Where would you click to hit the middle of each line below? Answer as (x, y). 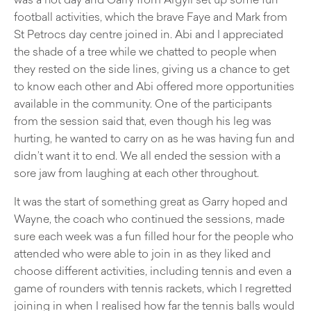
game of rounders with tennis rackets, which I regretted (153, 288)
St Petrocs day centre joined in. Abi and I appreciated (149, 34)
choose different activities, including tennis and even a (153, 270)
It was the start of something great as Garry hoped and (151, 201)
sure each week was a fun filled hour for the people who (154, 236)
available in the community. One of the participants (143, 103)
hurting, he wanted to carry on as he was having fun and (154, 138)
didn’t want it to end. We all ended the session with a (147, 155)
